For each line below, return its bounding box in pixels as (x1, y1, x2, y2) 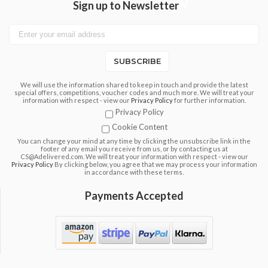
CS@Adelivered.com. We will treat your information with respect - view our (20, 152, 248, 160)
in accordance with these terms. (84, 167, 184, 176)
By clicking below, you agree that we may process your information (54, 160, 257, 168)
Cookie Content (111, 121, 167, 132)
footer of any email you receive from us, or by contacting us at (40, 144, 228, 153)
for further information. (173, 96, 246, 104)
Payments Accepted (85, 188, 184, 202)
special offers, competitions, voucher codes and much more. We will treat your (14, 88, 254, 96)
